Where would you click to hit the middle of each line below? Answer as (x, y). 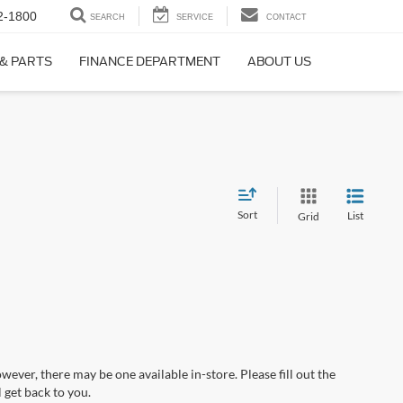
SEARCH (107, 18)
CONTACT (287, 18)
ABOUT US (279, 62)
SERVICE (195, 18)
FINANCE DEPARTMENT (150, 62)
